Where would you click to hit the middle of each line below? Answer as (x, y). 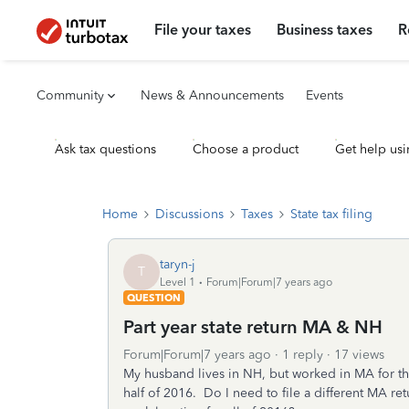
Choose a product (246, 149)
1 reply (303, 355)
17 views (359, 355)
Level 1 (178, 282)
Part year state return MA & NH (253, 327)
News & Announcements (212, 95)
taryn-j (178, 264)
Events (325, 95)
